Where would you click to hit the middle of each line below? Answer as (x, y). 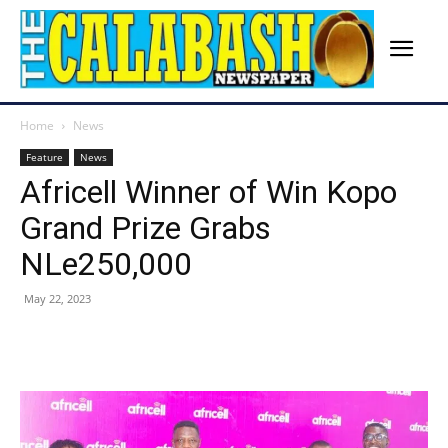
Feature (44, 157)
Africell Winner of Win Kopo (208, 192)
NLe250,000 (110, 264)
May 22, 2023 (57, 299)
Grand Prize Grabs (145, 228)
